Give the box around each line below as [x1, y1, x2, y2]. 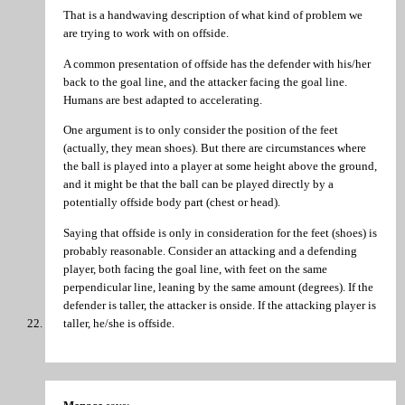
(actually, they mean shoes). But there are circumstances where [63, 141, 366, 155]
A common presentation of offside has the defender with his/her [63, 56, 371, 71]
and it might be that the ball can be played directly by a [63, 177, 334, 192]
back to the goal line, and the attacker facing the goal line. [63, 74, 347, 89]
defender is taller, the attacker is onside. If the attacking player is [63, 297, 376, 312]
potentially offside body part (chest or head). [63, 195, 280, 210]
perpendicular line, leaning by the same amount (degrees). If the [63, 279, 373, 294]
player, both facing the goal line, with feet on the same [63, 261, 327, 276]
